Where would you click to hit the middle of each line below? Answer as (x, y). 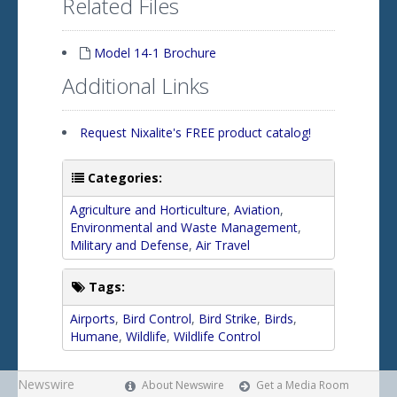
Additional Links (136, 86)
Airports (93, 319)
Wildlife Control (217, 336)
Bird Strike (228, 319)
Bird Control (157, 319)
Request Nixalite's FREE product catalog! (195, 132)
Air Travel (223, 245)
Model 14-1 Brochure (155, 53)
